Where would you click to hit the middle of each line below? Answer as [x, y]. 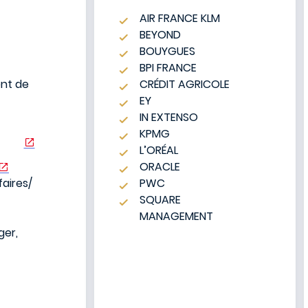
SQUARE [160, 200]
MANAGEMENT [176, 216]
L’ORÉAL [158, 150]
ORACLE [159, 167]
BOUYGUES [167, 51]
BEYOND [160, 35]
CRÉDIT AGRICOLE [184, 84]
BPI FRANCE [168, 68]
